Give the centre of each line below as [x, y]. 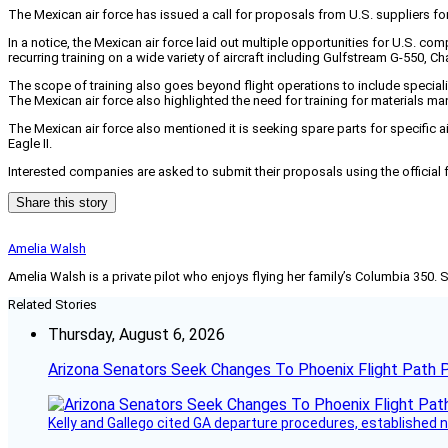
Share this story [62, 203]
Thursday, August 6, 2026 [136, 335]
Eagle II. [30, 144]
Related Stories [52, 305]
